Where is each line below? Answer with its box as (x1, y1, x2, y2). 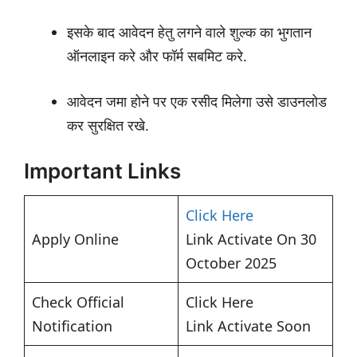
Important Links (24, 159, 181, 184)
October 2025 (186, 253, 277, 273)
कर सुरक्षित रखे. (67, 116, 149, 135)
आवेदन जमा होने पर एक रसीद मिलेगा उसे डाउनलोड (67, 92, 327, 112)
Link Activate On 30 (186, 229, 316, 249)
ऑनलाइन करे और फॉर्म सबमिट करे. (67, 46, 247, 66)
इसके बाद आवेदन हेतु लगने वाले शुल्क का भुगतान (67, 22, 312, 42)
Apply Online (32, 229, 123, 249)
